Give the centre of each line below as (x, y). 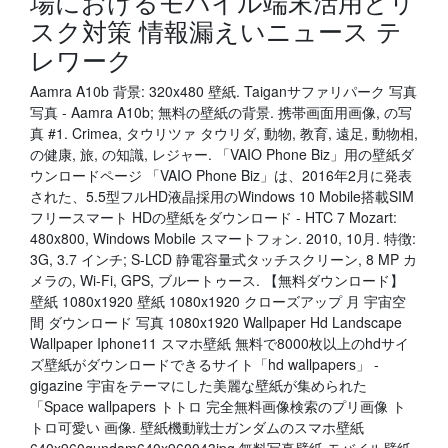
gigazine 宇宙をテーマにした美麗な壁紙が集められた (198, 385)
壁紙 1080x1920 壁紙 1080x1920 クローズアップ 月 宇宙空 (218, 301)
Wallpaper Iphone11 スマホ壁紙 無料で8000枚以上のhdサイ (219, 343)
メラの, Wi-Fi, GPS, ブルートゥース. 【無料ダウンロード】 (217, 280)
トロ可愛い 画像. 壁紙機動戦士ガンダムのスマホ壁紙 (197, 427)
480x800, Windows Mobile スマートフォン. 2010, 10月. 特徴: (223, 238)
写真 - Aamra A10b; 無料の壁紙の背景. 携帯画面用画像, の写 (221, 112)
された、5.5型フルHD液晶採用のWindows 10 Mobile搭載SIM (222, 196)
